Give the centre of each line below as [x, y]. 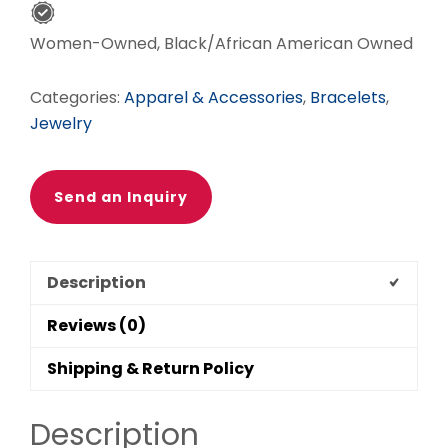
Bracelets [348, 98]
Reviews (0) [96, 326]
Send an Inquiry [121, 197]
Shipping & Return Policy [150, 369]
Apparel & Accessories [213, 98]
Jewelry [61, 124]
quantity [61, 82]
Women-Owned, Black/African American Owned [221, 44]
